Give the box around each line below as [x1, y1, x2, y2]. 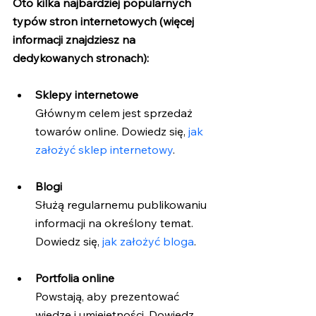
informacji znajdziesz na [13, 32, 138, 47]
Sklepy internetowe [35, 87, 138, 102]
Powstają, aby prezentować [35, 289, 182, 304]
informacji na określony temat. [35, 216, 196, 231]
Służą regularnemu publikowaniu [35, 197, 209, 212]
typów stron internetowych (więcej [13, 14, 197, 29]
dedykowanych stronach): [13, 51, 149, 66]
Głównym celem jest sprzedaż [35, 106, 195, 121]
